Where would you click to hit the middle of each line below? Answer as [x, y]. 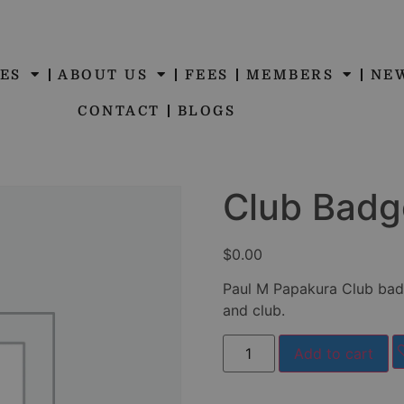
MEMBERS [290, 74]
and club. [253, 311]
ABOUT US [103, 74]
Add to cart [333, 353]
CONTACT [119, 110]
